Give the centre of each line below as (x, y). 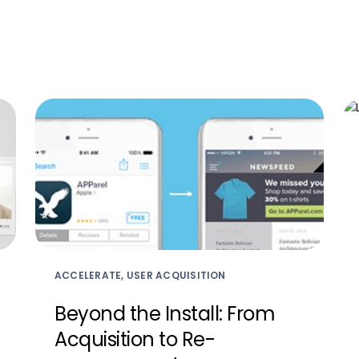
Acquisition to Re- (135, 339)
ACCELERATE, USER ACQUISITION (140, 275)
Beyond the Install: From (165, 313)
